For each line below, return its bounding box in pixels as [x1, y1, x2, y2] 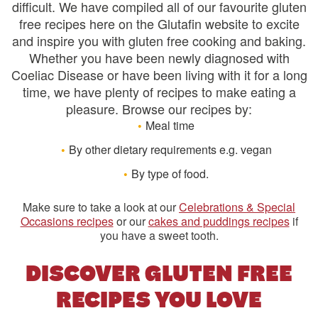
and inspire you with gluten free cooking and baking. [12, 31, 306, 50]
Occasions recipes [20, 213, 114, 229]
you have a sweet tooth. [99, 227, 219, 243]
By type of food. [131, 165, 209, 182]
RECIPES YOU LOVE [56, 286, 262, 314]
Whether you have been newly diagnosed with [28, 48, 290, 67]
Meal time [146, 117, 194, 133]
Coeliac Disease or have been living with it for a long [11, 65, 307, 84]
